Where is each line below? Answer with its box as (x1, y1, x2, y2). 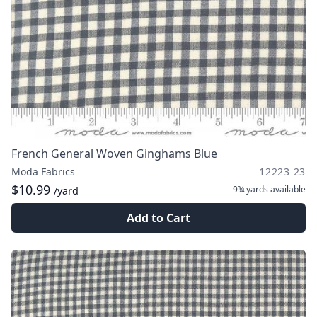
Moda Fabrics (11, 165, 75, 178)
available (268, 183, 306, 195)
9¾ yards (233, 183, 268, 195)
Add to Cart (127, 210, 190, 226)
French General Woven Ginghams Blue (11, 146, 217, 161)
